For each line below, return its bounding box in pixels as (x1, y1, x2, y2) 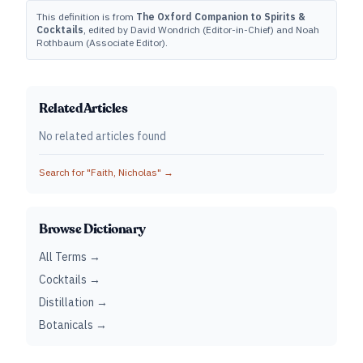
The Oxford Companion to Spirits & (136, 11, 305, 23)
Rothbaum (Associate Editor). (36, 36, 168, 49)
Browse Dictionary (39, 220, 146, 238)
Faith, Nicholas (91, 166, 157, 178)
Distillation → (39, 295, 108, 310)
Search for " (39, 166, 91, 178)
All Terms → (39, 250, 100, 264)
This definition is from (36, 11, 136, 23)
